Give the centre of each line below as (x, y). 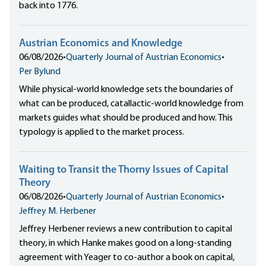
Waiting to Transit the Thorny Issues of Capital (124, 170)
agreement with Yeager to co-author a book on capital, (127, 258)
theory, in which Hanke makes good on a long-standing (125, 244)
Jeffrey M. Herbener (58, 212)
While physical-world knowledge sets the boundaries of (126, 90)
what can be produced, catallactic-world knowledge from (131, 104)
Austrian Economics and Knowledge (101, 44)
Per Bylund (40, 72)
